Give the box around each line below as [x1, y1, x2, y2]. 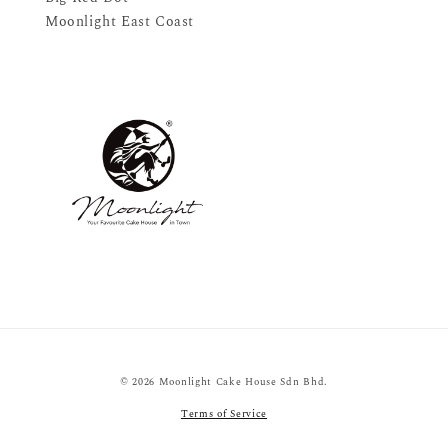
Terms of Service [180, 406, 268, 422]
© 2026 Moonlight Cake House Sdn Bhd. [119, 374, 329, 390]
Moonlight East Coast [45, 11, 194, 32]
